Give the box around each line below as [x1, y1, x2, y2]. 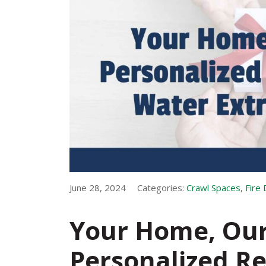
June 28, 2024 [69, 181, 126, 194]
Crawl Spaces [186, 181, 240, 194]
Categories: [137, 181, 186, 194]
